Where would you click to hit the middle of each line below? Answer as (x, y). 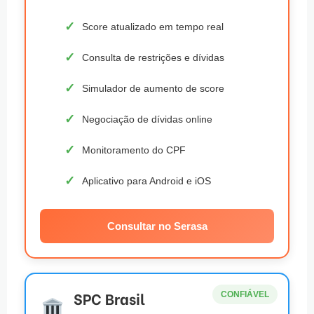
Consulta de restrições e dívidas (153, 58)
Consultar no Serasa (157, 226)
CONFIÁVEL (245, 294)
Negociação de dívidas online (147, 120)
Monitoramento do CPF (134, 150)
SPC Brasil (110, 298)
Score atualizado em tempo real (153, 27)
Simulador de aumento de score (153, 89)
